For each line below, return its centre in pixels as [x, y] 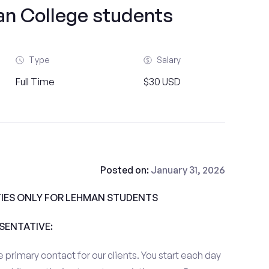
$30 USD [162, 82]
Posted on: [125, 170]
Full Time [35, 82]
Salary [168, 60]
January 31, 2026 [188, 170]
